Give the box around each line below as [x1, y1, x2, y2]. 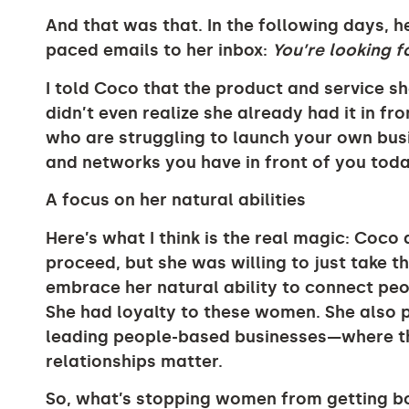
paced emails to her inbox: [46, 40, 272, 61]
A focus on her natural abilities [46, 190, 306, 211]
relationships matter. [46, 351, 223, 372]
